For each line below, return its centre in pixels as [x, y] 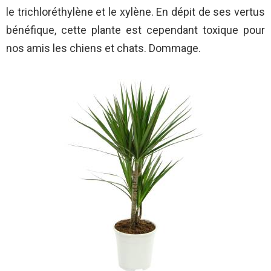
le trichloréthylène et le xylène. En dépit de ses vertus [135, 12]
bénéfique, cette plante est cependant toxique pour [135, 30]
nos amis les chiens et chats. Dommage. [103, 48]
